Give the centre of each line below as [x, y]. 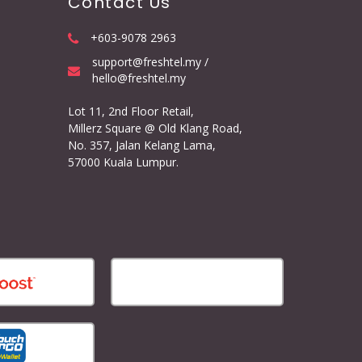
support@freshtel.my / [150, 62]
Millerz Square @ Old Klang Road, [155, 128]
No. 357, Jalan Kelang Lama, [141, 145]
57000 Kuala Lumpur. [123, 162]
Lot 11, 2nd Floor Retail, [130, 111]
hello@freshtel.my [139, 78]
